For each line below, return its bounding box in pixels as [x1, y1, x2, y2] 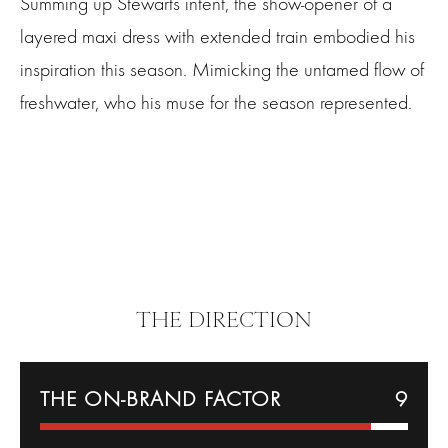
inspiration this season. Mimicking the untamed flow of [20, 58, 424, 82]
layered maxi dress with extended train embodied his [20, 25, 415, 49]
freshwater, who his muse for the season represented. [20, 91, 412, 115]
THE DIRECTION [136, 307, 312, 333]
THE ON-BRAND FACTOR [40, 387, 281, 413]
